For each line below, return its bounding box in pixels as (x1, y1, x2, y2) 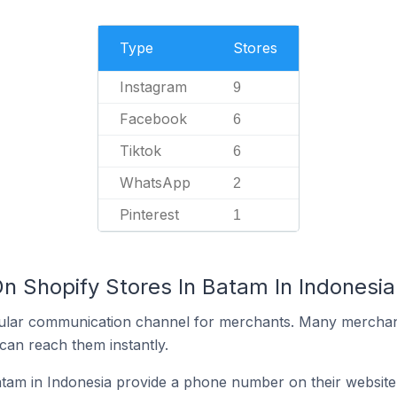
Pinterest (120, 206, 179, 223)
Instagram (120, 78, 187, 96)
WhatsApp (120, 174, 191, 191)
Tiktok (120, 142, 161, 160)
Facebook (120, 110, 187, 128)
